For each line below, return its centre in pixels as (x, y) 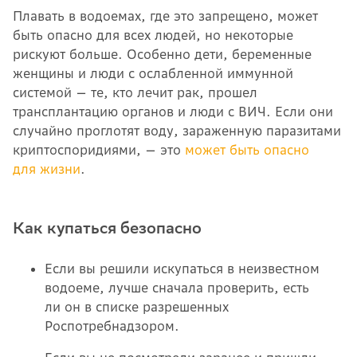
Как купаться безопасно (109, 227)
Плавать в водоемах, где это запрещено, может (165, 16)
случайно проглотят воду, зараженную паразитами (177, 130)
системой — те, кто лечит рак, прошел (135, 92)
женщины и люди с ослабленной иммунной (153, 73)
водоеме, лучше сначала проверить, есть (177, 287)
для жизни (47, 169)
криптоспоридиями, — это (99, 149)
